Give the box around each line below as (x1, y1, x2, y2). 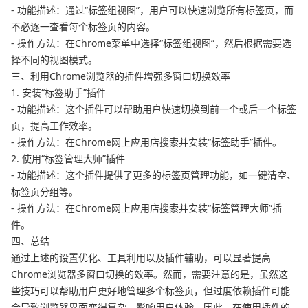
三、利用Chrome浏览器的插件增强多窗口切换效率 (11, 69, 230, 83)
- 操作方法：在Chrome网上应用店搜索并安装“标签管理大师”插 (11, 201, 282, 215)
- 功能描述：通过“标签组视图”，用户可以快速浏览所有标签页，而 (11, 3, 294, 17)
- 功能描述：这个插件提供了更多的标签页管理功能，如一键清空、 (11, 168, 296, 182)
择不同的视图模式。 (11, 53, 98, 67)
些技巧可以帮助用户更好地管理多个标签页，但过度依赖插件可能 (11, 284, 290, 298)
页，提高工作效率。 (11, 119, 98, 133)
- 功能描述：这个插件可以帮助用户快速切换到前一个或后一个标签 (11, 102, 296, 116)
